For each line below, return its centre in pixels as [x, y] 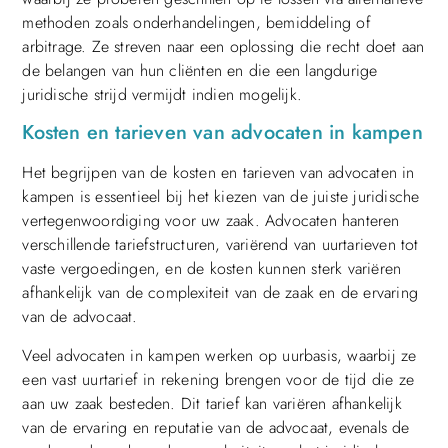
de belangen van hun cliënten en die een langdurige [200, 70]
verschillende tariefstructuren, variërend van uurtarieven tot [220, 245]
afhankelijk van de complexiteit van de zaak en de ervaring [220, 293]
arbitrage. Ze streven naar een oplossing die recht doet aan [223, 46]
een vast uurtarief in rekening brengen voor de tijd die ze [218, 379]
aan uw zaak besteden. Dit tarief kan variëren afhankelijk [212, 403]
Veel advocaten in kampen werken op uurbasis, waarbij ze [219, 355]
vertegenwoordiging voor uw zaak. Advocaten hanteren [211, 221]
